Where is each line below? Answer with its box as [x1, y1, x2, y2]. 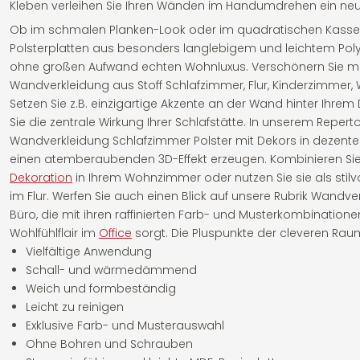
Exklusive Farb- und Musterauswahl [26, 317, 224, 333]
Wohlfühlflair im [10, 225, 99, 241]
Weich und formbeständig [26, 280, 176, 297]
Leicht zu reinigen [26, 299, 124, 315]
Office [99, 225, 132, 241]
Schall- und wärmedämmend [26, 262, 197, 278]
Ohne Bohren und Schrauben [26, 336, 193, 352]
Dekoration [10, 170, 72, 186]
